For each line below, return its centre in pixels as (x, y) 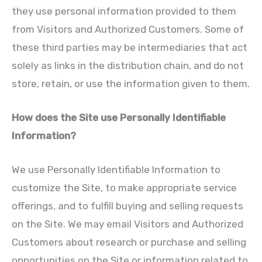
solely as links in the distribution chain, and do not (128, 65)
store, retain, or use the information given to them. (131, 83)
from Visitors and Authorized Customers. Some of (128, 29)
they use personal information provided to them (124, 11)
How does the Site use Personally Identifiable (119, 118)
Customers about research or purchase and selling (129, 242)
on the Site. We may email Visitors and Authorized (127, 224)
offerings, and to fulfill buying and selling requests (127, 206)
